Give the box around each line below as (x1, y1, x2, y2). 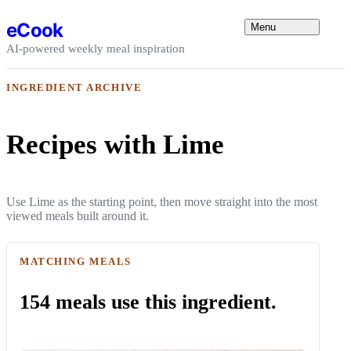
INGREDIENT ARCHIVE (6, 81, 143, 93)
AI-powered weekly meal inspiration (6, 42, 185, 55)
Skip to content (5, 5, 80, 19)
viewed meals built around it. (6, 208, 149, 223)
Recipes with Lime (6, 128, 224, 160)
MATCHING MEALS (20, 255, 132, 267)
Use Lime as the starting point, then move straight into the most (6, 194, 317, 208)
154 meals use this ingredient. (20, 290, 277, 313)
